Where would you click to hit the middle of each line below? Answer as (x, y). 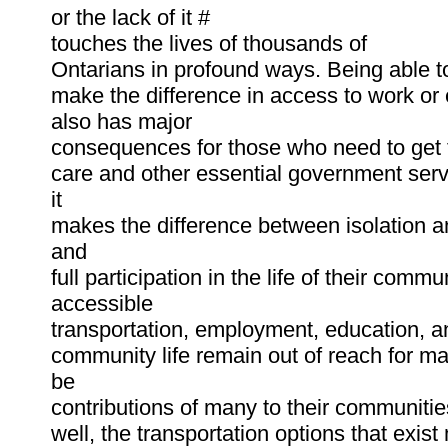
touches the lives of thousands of (209, 44)
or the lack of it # (130, 18)
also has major (121, 122)
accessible (102, 304)
